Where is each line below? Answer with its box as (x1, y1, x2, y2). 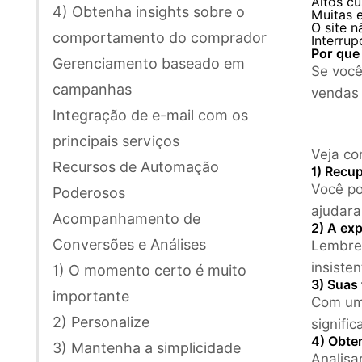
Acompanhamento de (53, 209, 200, 227)
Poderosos (53, 183, 125, 201)
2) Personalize (53, 313, 149, 330)
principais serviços (53, 132, 179, 149)
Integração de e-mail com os (53, 106, 248, 124)
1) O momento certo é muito (53, 261, 246, 279)
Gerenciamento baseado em (53, 54, 245, 72)
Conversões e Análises (53, 235, 206, 253)
